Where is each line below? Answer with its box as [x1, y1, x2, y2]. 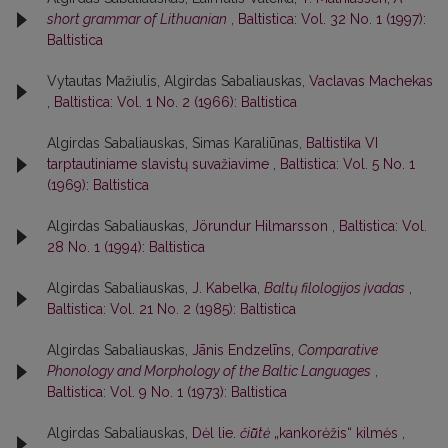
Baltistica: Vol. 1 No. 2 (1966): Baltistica [54, 94, 297, 111]
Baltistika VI [306, 135, 378, 152]
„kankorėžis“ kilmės [270, 425, 402, 442]
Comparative [298, 342, 378, 359]
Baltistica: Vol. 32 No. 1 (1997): [238, 11, 426, 28]
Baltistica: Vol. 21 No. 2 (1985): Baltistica [47, 301, 296, 318]
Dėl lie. [192, 425, 240, 442]
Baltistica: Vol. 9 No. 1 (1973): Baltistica [47, 384, 287, 401]
